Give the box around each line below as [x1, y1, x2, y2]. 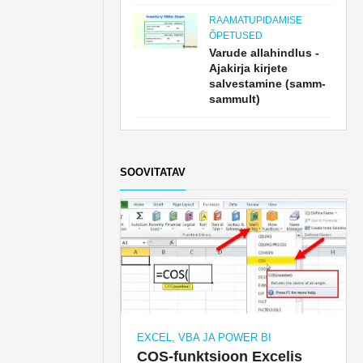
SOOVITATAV [120, 166, 186, 178]
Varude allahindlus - [209, 46, 320, 59]
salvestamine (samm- [209, 77, 327, 90]
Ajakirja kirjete [209, 62, 288, 75]
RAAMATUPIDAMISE [209, 15, 303, 26]
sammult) [209, 92, 261, 105]
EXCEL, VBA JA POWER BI [137, 331, 272, 344]
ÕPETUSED [209, 30, 263, 41]
